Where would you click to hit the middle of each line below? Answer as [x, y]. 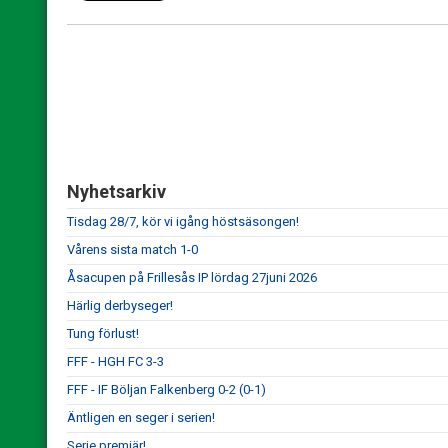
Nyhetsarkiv [116, 191]
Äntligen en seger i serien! [141, 417]
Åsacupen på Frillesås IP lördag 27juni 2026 [192, 277]
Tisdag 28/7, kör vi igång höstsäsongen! [183, 221]
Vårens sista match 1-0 [132, 249]
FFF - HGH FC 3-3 [115, 361]
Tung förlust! [103, 333]
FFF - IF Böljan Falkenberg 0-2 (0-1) [166, 389]
